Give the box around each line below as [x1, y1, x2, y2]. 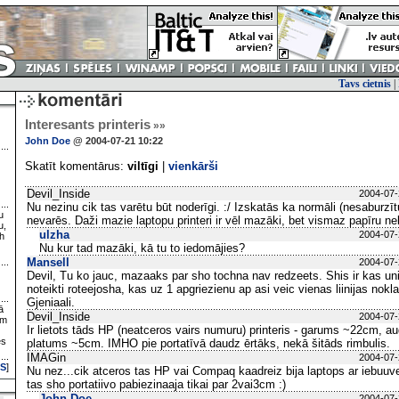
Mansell [27, 256, 69, 269]
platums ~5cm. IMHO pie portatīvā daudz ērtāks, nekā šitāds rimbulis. [27, 337, 390, 350]
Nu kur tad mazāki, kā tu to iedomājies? [39, 241, 245, 255]
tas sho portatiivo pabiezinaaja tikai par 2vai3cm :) [27, 378, 286, 391]
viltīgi [127, 159, 159, 173]
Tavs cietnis [338, 77, 391, 90]
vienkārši [168, 159, 218, 173]
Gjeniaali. [27, 296, 75, 309]
